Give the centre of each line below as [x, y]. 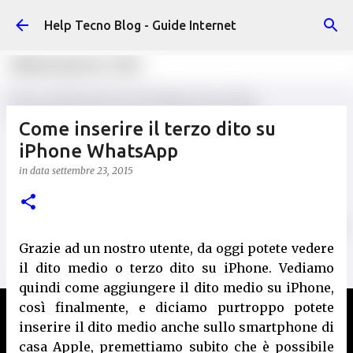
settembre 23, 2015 [93, 171]
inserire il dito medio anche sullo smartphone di [176, 327]
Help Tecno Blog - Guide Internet [140, 25]
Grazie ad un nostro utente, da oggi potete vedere [176, 248]
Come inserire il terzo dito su [147, 129]
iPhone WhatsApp [98, 151]
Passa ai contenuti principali [176, 20]
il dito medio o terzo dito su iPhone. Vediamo [176, 268]
